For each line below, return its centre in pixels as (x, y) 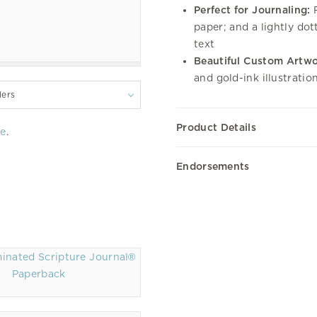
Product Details (216, 127)
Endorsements (213, 166)
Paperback (39, 273)
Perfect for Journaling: (252, 10)
